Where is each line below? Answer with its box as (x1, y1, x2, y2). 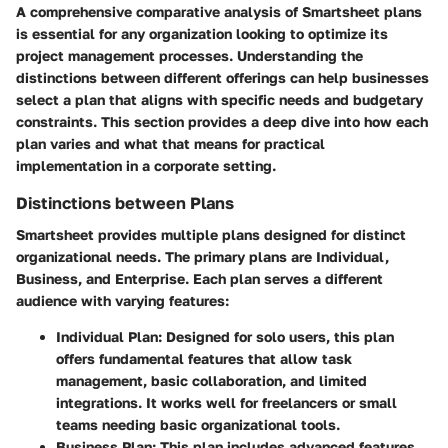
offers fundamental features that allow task (56, 349, 352, 367)
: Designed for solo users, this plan (158, 327, 394, 345)
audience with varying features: (16, 291, 229, 309)
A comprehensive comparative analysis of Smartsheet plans (16, 2, 422, 20)
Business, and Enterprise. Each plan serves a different (16, 269, 383, 287)
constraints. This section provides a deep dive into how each (16, 112, 428, 130)
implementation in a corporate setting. (16, 156, 276, 174)
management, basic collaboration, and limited (56, 371, 367, 389)
